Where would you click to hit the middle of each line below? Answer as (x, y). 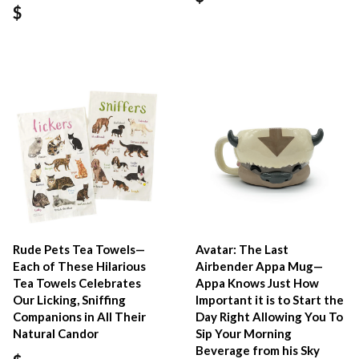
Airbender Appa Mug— (260, 266)
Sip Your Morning (244, 333)
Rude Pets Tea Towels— (79, 249)
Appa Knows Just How (258, 282)
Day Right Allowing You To (270, 316)
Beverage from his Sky (258, 350)
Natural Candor (56, 333)
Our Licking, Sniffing (69, 299)
